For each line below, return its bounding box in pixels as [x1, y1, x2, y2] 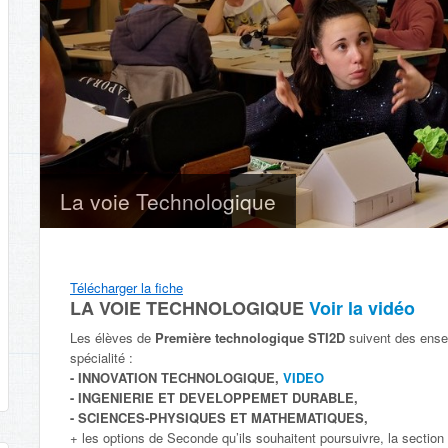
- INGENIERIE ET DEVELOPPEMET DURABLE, [70, 387, 358, 407]
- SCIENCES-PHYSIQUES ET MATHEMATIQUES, [70, 407, 368, 427]
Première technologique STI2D [155, 327, 349, 347]
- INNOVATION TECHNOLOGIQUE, [70, 367, 283, 387]
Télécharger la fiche [70, 277, 183, 297]
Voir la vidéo [309, 294, 415, 321]
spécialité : [70, 347, 133, 367]
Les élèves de [70, 327, 155, 347]
